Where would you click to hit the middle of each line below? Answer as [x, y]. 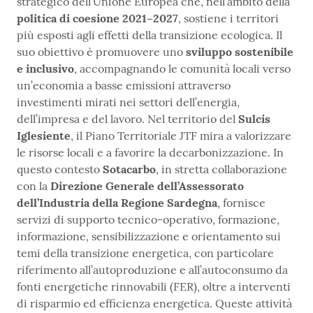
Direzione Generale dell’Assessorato [147, 186]
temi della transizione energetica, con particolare [145, 253]
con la [34, 186]
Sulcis [254, 119]
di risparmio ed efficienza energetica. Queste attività [154, 304]
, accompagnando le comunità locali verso [182, 69]
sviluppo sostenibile [240, 52]
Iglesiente [44, 136]
